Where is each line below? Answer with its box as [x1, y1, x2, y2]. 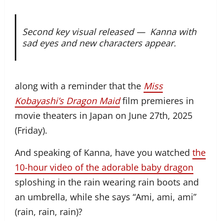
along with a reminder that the [15, 79, 144, 92]
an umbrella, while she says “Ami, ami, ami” [15, 190, 196, 203]
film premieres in [120, 94, 194, 107]
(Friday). [15, 124, 47, 136]
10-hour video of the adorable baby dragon [15, 161, 193, 173]
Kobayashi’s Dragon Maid [15, 94, 120, 107]
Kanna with [147, 25, 196, 37]
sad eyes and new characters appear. [22, 37, 176, 49]
